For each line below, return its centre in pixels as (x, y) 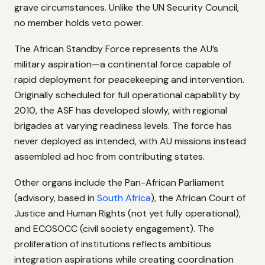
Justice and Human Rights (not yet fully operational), (127, 214)
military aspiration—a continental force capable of (123, 64)
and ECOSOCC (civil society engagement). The (114, 229)
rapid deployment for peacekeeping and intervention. (129, 79)
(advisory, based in (56, 198)
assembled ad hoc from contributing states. (109, 156)
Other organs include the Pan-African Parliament (119, 183)
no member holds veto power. (79, 22)
